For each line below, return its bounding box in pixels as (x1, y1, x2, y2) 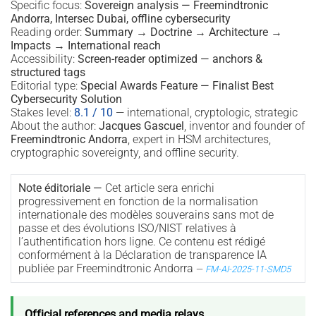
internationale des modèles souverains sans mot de (18, 208, 274, 222)
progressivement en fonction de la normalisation (18, 195, 258, 209)
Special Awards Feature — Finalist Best (80, 78, 274, 92)
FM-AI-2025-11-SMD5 (205, 264, 291, 275)
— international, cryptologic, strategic (113, 105, 298, 119)
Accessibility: (11, 51, 78, 66)
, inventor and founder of (184, 119, 305, 133)
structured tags (11, 65, 85, 79)
